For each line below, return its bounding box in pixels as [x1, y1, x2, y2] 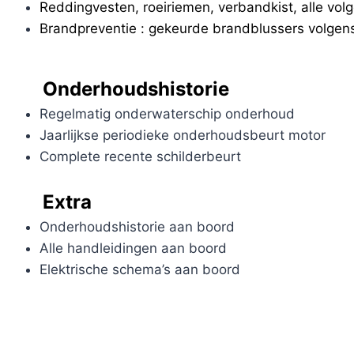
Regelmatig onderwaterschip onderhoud [39, 106, 295, 122]
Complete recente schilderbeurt [39, 149, 241, 165]
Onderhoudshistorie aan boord [39, 218, 235, 235]
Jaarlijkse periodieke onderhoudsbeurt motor [39, 127, 326, 144]
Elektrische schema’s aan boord [39, 261, 240, 277]
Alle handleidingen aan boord [39, 239, 227, 256]
